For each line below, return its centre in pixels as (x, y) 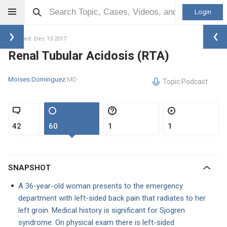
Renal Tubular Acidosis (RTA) (89, 55)
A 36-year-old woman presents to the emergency (101, 186)
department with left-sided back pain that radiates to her (112, 198)
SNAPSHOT (32, 168)
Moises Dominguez (37, 79)
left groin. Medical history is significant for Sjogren (102, 210)
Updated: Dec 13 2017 (37, 39)
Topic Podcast (185, 82)
